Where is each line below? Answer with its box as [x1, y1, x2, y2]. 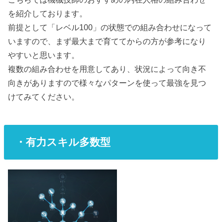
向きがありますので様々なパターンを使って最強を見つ [8, 78, 207, 88]
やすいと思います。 [8, 51, 80, 60]
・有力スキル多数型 [15, 136, 111, 148]
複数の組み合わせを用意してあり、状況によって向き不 [8, 64, 207, 74]
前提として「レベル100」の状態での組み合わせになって [8, 23, 212, 32]
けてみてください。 [8, 92, 80, 102]
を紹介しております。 [8, 9, 88, 18]
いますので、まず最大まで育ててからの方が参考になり [8, 37, 207, 46]
